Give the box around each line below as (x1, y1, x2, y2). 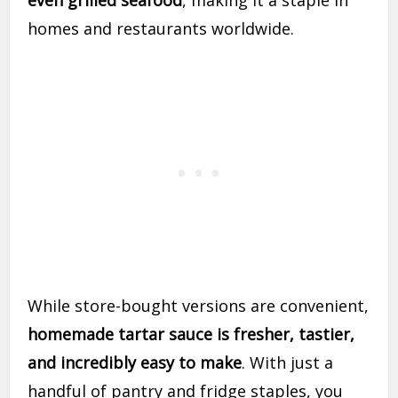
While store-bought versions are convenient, (28, 295, 370, 317)
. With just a (242, 352, 334, 374)
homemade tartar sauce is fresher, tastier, (28, 323, 355, 346)
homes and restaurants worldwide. (28, 18, 295, 40)
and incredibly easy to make (28, 352, 243, 374)
